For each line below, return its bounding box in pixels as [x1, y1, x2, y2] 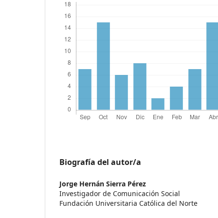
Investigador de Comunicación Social [59, 188, 180, 198]
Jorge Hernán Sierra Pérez [59, 179, 146, 188]
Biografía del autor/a [59, 156, 141, 167]
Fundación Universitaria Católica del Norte [59, 198, 198, 208]
